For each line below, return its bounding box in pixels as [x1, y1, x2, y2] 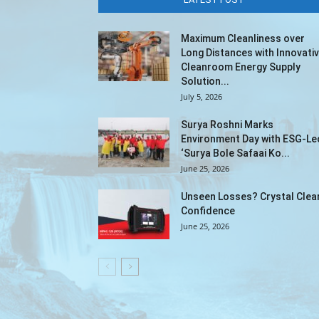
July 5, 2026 [181, 90, 222, 102]
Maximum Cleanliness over [181, 32, 305, 44]
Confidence [181, 204, 235, 216]
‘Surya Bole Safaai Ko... [181, 147, 290, 159]
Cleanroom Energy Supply [181, 61, 300, 73]
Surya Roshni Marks [181, 118, 273, 130]
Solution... [181, 75, 229, 87]
